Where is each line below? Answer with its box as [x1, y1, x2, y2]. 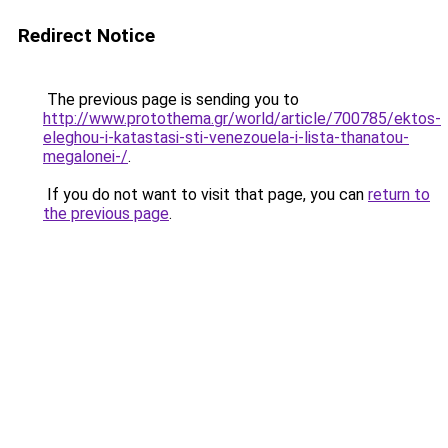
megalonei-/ [43, 147, 128, 166]
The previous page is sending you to [43, 90, 299, 109]
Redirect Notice [18, 24, 155, 47]
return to [368, 185, 430, 204]
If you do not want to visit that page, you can [43, 185, 368, 204]
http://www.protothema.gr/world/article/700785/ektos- [43, 109, 441, 128]
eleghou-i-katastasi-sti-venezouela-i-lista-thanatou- [43, 128, 409, 147]
